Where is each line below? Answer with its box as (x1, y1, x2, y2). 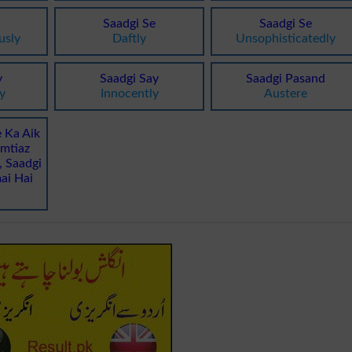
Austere (264, 86, 308, 100)
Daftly (112, 31, 147, 45)
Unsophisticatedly (236, 31, 336, 45)
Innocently (100, 86, 159, 100)
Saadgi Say (100, 71, 159, 85)
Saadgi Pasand (246, 71, 326, 85)
